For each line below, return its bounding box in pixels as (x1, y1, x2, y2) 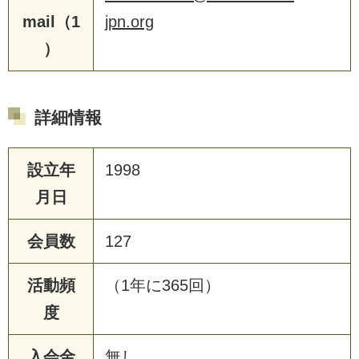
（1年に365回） (105, 276, 220, 294)
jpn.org (105, 12, 154, 30)
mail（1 (22, 12, 80, 30)
